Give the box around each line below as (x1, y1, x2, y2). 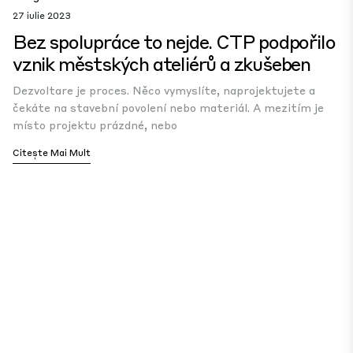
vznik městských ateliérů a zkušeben (13, 51, 310, 76)
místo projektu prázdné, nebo (13, 117, 177, 132)
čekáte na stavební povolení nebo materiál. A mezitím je (13, 100, 324, 114)
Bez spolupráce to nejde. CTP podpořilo (13, 29, 336, 54)
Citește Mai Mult (13, 147, 91, 158)
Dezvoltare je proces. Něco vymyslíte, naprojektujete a (13, 83, 315, 97)
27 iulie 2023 (13, 9, 71, 21)
